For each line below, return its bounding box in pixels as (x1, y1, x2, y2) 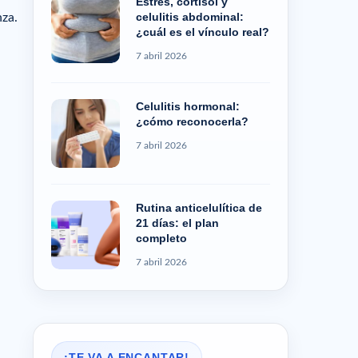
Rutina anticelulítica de (136, 201, 262, 214)
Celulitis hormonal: (136, 99, 240, 113)
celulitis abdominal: (136, 10, 244, 23)
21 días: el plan (136, 216, 219, 229)
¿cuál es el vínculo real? (136, 25, 269, 38)
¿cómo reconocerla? (136, 114, 249, 128)
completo (136, 231, 187, 245)
